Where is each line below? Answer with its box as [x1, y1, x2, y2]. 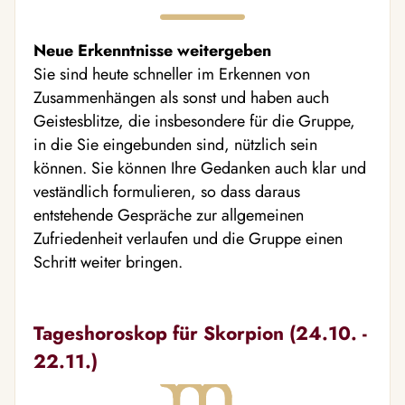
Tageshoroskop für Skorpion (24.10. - [33, 318, 367, 347]
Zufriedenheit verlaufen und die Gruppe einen [33, 226, 343, 250]
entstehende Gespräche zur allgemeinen [33, 202, 304, 227]
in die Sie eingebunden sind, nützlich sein [33, 132, 317, 156]
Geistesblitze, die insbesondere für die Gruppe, [33, 108, 355, 133]
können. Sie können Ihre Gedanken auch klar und [33, 155, 366, 180]
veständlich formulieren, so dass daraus [33, 179, 300, 203]
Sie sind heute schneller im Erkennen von [33, 61, 310, 86]
